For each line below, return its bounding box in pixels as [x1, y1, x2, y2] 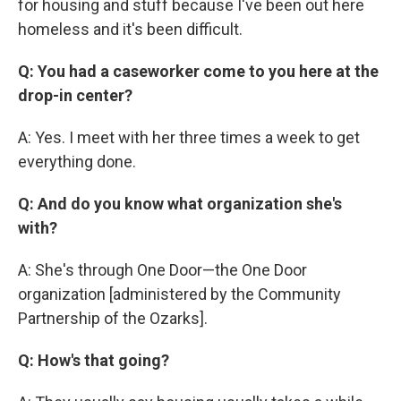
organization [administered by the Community [18, 285, 341, 303]
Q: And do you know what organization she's [18, 194, 342, 213]
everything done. [18, 152, 136, 171]
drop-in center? [18, 86, 132, 105]
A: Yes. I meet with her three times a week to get [18, 128, 360, 147]
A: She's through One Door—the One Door [18, 260, 307, 279]
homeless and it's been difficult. [18, 20, 243, 38]
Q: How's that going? [18, 351, 169, 370]
